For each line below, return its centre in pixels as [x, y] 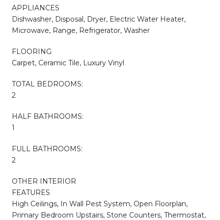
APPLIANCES [36, 8]
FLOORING [32, 51]
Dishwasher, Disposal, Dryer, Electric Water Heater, [99, 19]
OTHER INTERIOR [44, 181]
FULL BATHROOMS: [47, 149]
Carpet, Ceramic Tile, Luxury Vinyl [68, 63]
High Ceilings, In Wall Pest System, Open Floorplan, [100, 204]
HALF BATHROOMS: [48, 116]
